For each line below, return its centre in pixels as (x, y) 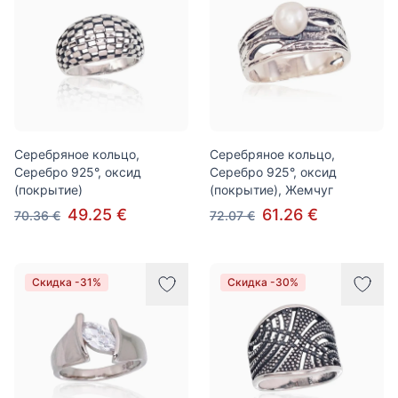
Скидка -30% (263, 282)
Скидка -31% (67, 282)
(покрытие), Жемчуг (271, 190)
